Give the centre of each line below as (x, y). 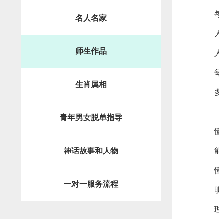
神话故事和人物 (91, 151)
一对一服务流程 (91, 184)
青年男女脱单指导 (91, 118)
